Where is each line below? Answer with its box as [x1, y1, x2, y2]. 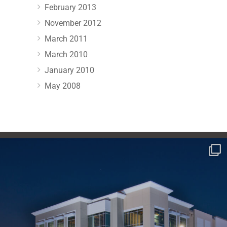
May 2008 [45, 81, 81, 91]
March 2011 [45, 33, 88, 44]
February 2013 [45, 2, 96, 12]
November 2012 [45, 18, 101, 28]
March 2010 [45, 49, 88, 59]
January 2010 [45, 65, 94, 75]
